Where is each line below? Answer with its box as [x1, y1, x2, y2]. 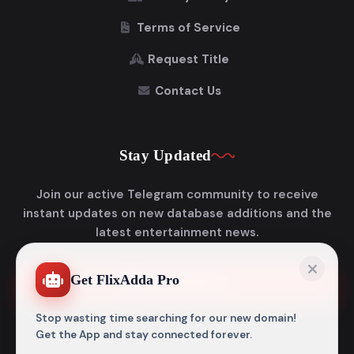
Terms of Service [136, 20, 240, 36]
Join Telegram [140, 273, 230, 291]
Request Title [147, 51, 229, 68]
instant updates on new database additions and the [22, 205, 332, 222]
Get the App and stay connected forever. [36, 326, 252, 340]
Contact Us [155, 83, 221, 100]
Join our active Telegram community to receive [36, 186, 318, 203]
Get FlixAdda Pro [70, 269, 179, 286]
